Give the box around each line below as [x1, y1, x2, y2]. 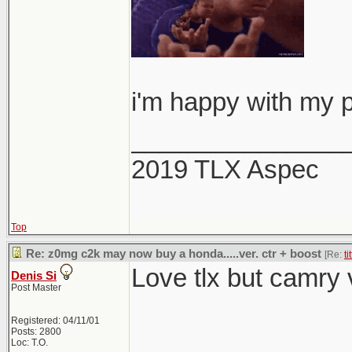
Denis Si [11, 269, 57, 282]
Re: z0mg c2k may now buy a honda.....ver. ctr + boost [26, 247, 321, 260]
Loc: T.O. [11, 337, 48, 348]
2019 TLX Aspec [131, 155, 319, 184]
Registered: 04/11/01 [11, 315, 100, 326]
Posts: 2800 [11, 326, 61, 337]
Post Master [11, 282, 61, 293]
